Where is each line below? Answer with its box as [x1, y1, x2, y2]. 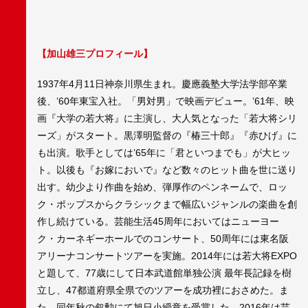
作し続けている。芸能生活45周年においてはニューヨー [37, 216, 279, 228]
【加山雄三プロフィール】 [37, 47, 153, 59]
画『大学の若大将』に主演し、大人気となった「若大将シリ [37, 113, 297, 124]
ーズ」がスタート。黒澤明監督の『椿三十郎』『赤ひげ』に [37, 130, 297, 142]
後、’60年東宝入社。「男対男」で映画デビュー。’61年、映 [37, 96, 294, 107]
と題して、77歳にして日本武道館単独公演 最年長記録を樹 [37, 267, 291, 279]
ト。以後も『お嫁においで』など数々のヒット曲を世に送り [37, 164, 297, 176]
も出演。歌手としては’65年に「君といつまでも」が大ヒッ [37, 147, 291, 159]
